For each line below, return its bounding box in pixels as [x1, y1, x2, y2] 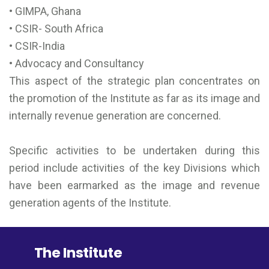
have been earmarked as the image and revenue [9, 179, 260, 192]
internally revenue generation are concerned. [9, 109, 221, 122]
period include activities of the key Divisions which [9, 162, 260, 175]
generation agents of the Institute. [9, 196, 171, 210]
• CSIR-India [9, 40, 65, 53]
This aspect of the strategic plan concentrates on [9, 74, 260, 88]
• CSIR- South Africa [9, 22, 103, 35]
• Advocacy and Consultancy [9, 57, 144, 70]
